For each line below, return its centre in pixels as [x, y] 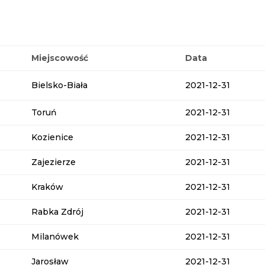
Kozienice [53, 137]
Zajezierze [54, 162]
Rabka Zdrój [58, 211]
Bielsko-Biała [60, 85]
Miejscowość [60, 58]
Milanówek [55, 236]
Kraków [48, 187]
